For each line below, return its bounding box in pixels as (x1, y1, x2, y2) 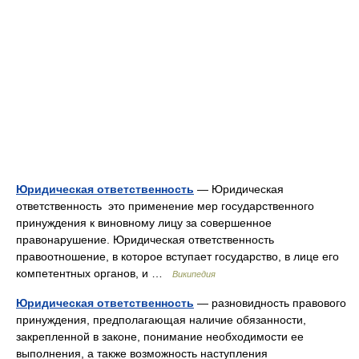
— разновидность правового (194, 296, 346, 309)
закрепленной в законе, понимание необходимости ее (16, 330, 304, 343)
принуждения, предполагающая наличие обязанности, (16, 313, 306, 326)
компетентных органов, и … (16, 267, 172, 280)
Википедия (172, 269, 216, 279)
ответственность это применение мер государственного (16, 200, 314, 212)
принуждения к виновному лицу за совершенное (16, 216, 272, 229)
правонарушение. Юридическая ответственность (16, 233, 277, 246)
